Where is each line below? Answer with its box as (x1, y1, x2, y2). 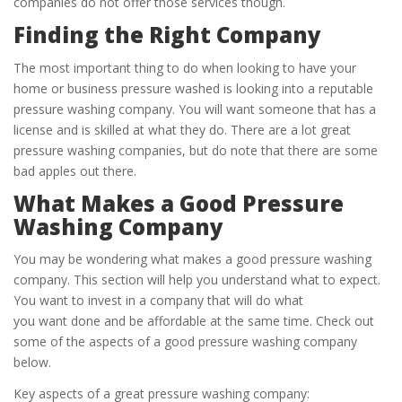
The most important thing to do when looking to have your (13, 58, 356, 76)
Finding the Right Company (13, 20, 321, 50)
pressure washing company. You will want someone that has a (13, 100, 376, 118)
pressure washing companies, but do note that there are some (13, 141, 378, 159)
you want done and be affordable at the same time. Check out (13, 312, 374, 330)
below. (13, 354, 51, 371)
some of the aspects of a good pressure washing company (13, 333, 357, 351)
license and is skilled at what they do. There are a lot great (13, 120, 351, 138)
